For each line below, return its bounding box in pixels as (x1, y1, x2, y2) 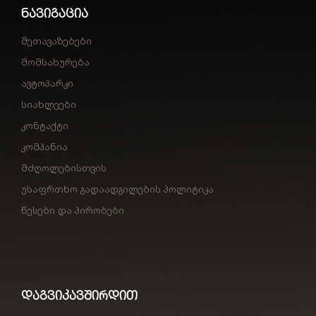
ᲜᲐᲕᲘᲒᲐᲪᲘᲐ (21, 5, 88, 20)
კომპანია (21, 140, 68, 152)
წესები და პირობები (21, 204, 124, 216)
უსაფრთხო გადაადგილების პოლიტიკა (21, 183, 214, 195)
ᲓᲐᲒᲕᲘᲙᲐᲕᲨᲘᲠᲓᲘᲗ (21, 287, 138, 303)
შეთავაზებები (21, 35, 92, 47)
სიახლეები (21, 98, 76, 110)
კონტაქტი (21, 119, 68, 131)
